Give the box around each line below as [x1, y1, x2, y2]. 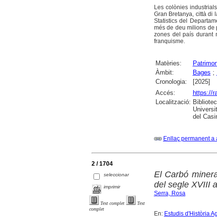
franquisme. [154, 37, 185, 45]
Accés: [155, 89, 175, 96]
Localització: [155, 98, 191, 106]
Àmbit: [155, 68, 174, 76]
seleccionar [104, 171, 129, 177]
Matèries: [155, 59, 182, 67]
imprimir [104, 184, 121, 189]
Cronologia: [155, 77, 187, 85]
